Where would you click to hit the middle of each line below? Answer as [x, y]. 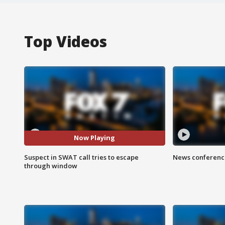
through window [51, 165]
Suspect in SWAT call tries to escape [81, 157]
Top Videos [66, 41]
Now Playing [95, 138]
